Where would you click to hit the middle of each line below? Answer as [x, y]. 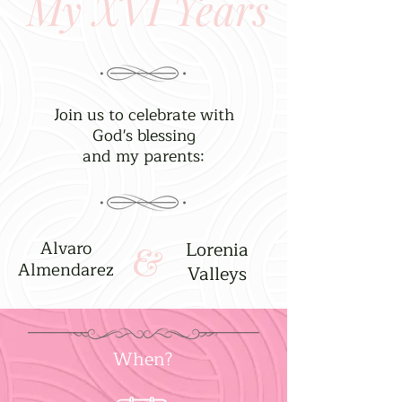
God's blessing [144, 135]
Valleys [217, 274]
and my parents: [144, 156]
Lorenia [217, 250]
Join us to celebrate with [144, 115]
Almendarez [66, 270]
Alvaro [66, 249]
